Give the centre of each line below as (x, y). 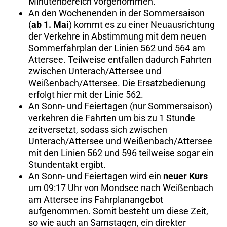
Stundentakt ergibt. (67, 164)
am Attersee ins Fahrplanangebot (96, 199)
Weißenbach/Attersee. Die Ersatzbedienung (117, 83)
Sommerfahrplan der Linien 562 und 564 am (117, 48)
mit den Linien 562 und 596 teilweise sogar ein (121, 153)
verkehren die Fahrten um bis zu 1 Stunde (112, 118)
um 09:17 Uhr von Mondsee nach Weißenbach (121, 187)
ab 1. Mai (50, 24)
